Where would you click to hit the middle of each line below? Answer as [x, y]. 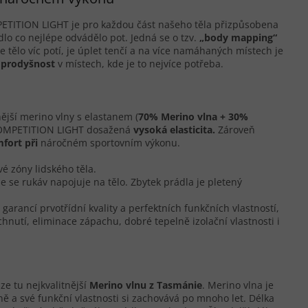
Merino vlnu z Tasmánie [146, 285]
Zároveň [235, 129]
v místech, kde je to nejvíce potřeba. [139, 63]
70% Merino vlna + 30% [193, 116]
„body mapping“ [238, 37]
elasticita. [192, 129]
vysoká [150, 129]
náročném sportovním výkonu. [110, 142]
